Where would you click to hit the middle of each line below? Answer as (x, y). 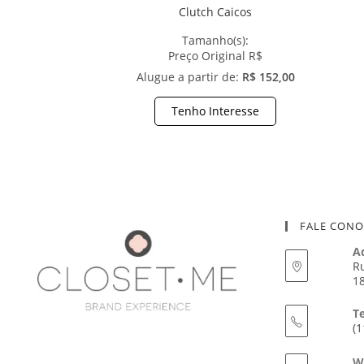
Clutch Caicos (216, 12)
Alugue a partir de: (189, 77)
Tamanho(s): (216, 41)
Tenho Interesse (216, 111)
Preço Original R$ (216, 56)
